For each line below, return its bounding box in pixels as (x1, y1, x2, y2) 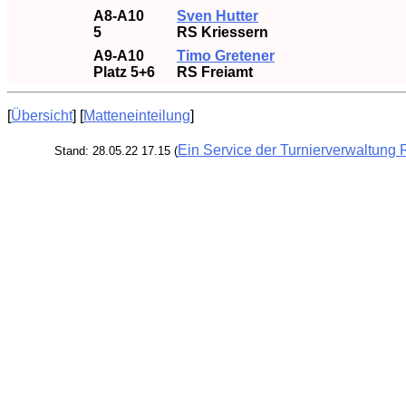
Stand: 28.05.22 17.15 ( (53, 144, 178, 158)
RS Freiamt (177, 64, 253, 80)
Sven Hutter (177, 8, 258, 24)
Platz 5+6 (93, 64, 155, 80)
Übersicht (11, 108, 72, 123)
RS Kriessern (177, 24, 268, 40)
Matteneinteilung (83, 108, 190, 123)
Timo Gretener (177, 48, 275, 63)
